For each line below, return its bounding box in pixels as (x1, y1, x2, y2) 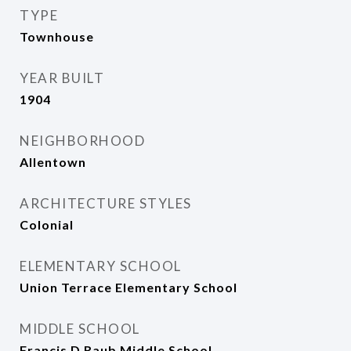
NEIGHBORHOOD (20, 132, 145, 149)
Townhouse (20, 29, 94, 44)
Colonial (20, 217, 74, 232)
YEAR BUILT (20, 70, 104, 86)
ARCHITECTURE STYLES (20, 195, 192, 212)
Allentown (20, 154, 86, 169)
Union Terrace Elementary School (20, 280, 237, 295)
